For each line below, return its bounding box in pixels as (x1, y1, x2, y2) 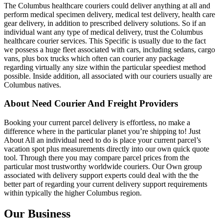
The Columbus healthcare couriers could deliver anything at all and (4, 1, 210, 10)
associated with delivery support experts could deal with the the (4, 171, 198, 180)
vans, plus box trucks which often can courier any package (4, 54, 184, 63)
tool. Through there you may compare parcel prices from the (4, 153, 189, 162)
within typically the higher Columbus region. (4, 189, 142, 197)
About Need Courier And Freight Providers (4, 98, 178, 109)
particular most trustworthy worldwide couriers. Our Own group (4, 162, 202, 171)
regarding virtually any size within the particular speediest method (4, 63, 206, 71)
